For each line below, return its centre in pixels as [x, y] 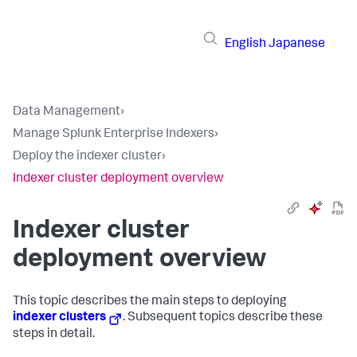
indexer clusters [59, 318]
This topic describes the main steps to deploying [150, 302]
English [245, 44]
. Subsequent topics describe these [223, 318]
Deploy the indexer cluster [87, 157]
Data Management [67, 112]
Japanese [297, 44]
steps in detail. [54, 335]
